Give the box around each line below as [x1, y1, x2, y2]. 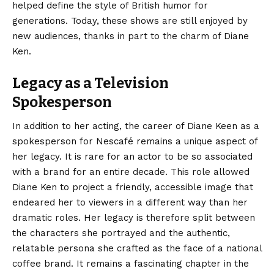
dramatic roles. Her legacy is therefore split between [12, 212, 255, 223]
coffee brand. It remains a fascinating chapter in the [12, 257, 249, 269]
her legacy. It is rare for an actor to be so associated [12, 150, 253, 162]
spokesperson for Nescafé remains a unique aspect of [12, 135, 257, 147]
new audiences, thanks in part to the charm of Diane [12, 30, 249, 42]
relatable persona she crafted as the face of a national [12, 242, 262, 254]
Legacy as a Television [12, 74, 169, 92]
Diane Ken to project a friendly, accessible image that [12, 181, 253, 193]
